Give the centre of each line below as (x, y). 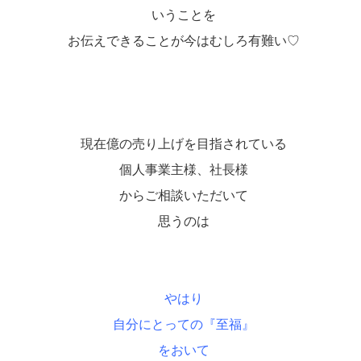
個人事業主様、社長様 (183, 169)
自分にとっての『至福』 (183, 324)
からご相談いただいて (183, 195)
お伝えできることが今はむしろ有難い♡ (183, 40)
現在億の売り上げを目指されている (183, 143)
